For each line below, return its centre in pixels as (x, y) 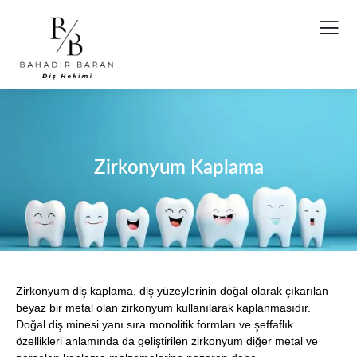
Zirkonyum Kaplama (178, 168)
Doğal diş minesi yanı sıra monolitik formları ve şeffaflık (155, 324)
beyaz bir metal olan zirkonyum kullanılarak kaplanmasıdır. (163, 307)
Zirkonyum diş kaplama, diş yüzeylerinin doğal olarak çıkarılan (172, 290)
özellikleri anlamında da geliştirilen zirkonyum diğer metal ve (167, 341)
